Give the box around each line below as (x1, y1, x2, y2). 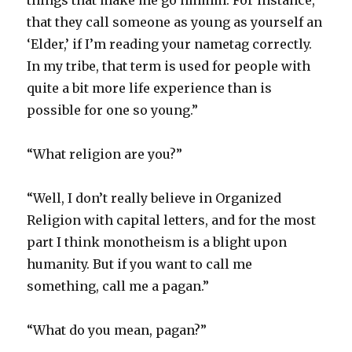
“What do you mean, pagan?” (27, 322, 207, 339)
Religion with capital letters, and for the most (27, 212, 317, 229)
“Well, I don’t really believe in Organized (27, 190, 282, 207)
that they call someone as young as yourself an (27, 14, 323, 31)
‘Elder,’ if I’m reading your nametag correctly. (27, 36, 313, 53)
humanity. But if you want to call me (27, 256, 253, 273)
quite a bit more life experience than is (27, 80, 273, 97)
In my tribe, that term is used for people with (27, 58, 311, 75)
